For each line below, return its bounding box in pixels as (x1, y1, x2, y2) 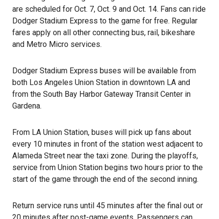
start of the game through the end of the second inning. (12, 175, 198, 184)
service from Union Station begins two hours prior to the (12, 163, 203, 172)
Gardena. (12, 101, 42, 110)
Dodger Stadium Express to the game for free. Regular (12, 16, 197, 25)
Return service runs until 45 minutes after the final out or (12, 201, 203, 210)
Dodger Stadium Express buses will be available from (12, 66, 196, 75)
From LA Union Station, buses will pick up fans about (12, 128, 191, 137)
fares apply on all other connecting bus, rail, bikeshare (12, 28, 195, 37)
